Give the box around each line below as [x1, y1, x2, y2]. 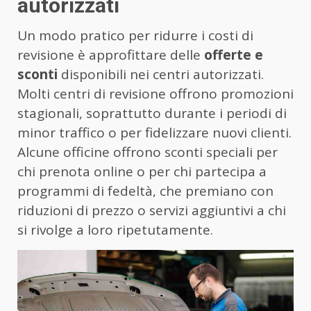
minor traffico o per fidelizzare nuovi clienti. [17, 124, 292, 142]
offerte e [204, 46, 263, 65]
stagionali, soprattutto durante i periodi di [17, 104, 287, 123]
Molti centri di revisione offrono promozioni [17, 85, 294, 103]
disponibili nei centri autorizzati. [58, 65, 264, 84]
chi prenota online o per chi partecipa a [17, 162, 267, 181]
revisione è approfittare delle [17, 46, 204, 65]
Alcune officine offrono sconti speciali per [17, 143, 278, 162]
